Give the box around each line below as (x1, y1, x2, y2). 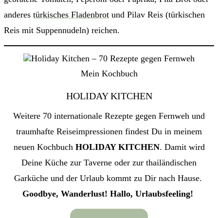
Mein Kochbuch (80, 69, 138, 79)
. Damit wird (159, 142, 205, 152)
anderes (4, 10, 33, 20)
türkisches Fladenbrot (33, 10, 109, 20)
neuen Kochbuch (13, 142, 75, 152)
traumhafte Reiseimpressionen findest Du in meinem (16, 127, 202, 137)
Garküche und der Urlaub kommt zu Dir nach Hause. (14, 173, 204, 183)
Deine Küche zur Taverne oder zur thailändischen (21, 158, 197, 168)
